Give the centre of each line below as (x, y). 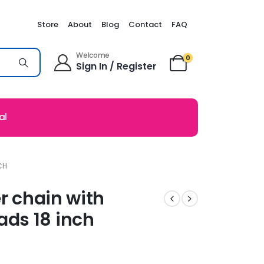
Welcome (93, 55)
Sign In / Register (117, 67)
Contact (145, 24)
